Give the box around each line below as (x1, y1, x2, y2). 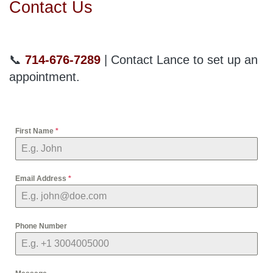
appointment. (9, 69, 80, 83)
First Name (15, 126, 55, 135)
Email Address (15, 174, 68, 183)
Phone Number (15, 221, 67, 230)
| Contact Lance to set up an (101, 52, 258, 66)
